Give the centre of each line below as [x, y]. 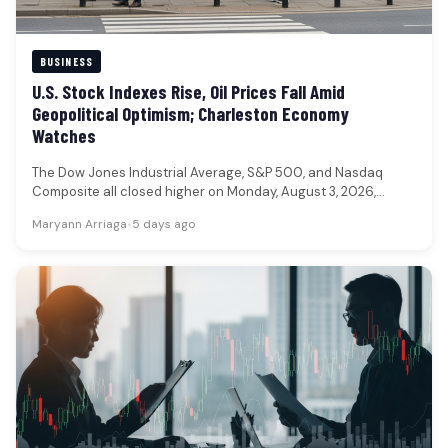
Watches [64, 135]
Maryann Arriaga [79, 224]
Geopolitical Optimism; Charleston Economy [190, 113]
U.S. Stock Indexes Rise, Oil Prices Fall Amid [188, 91]
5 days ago [163, 224]
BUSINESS [66, 61]
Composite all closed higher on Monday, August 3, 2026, [204, 191]
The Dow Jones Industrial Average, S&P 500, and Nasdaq [207, 172]
